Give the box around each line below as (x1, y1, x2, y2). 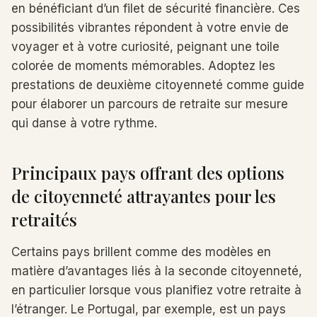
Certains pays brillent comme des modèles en (11, 245, 271, 259)
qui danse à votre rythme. (11, 116, 157, 130)
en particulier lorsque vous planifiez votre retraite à (11, 283, 301, 297)
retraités (11, 208, 77, 231)
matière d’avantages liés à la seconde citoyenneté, (11, 264, 302, 278)
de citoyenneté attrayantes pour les (11, 185, 276, 207)
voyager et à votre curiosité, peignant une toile (11, 40, 279, 54)
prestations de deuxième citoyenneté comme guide (11, 78, 304, 92)
